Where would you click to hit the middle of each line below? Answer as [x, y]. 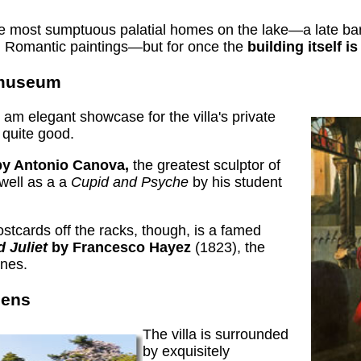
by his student [235, 182]
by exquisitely [187, 351]
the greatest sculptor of [205, 165]
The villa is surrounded [216, 334]
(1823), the [228, 247]
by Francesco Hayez [121, 247]
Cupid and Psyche [130, 182]
